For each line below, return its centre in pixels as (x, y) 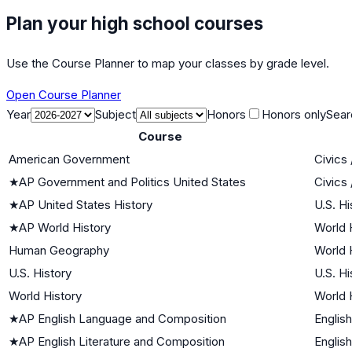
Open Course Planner (64, 94)
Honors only (294, 114)
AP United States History (86, 204)
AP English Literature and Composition (122, 341)
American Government (69, 159)
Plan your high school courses (135, 23)
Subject (115, 114)
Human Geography (59, 250)
